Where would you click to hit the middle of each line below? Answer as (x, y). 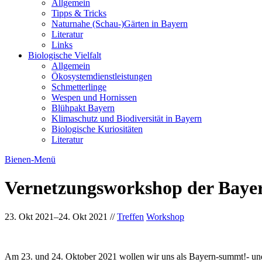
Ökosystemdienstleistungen (102, 76)
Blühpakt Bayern (83, 108)
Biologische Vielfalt (65, 55)
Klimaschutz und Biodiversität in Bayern (127, 118)
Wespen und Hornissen (94, 97)
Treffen (130, 216)
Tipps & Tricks (79, 13)
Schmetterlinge (79, 87)
